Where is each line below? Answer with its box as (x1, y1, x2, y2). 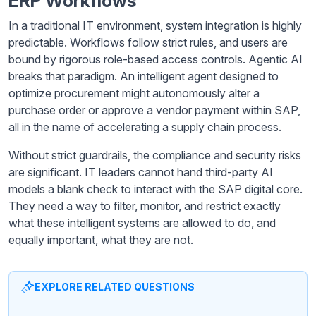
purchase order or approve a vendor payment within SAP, (8, 102, 300, 117)
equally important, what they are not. (8, 232, 193, 247)
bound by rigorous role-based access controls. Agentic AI (8, 51, 303, 66)
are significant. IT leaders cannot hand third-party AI (8, 164, 273, 179)
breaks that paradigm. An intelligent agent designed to (8, 68, 279, 83)
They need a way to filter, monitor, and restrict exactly (8, 198, 281, 213)
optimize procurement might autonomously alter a (8, 85, 260, 100)
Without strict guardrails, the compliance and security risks (8, 147, 301, 162)
